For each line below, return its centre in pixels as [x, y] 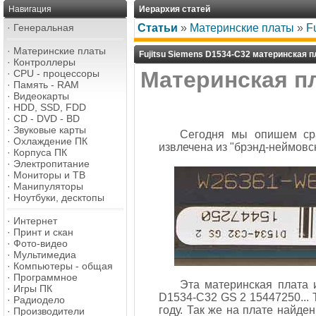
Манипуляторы [48, 186]
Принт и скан [43, 232]
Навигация [30, 9]
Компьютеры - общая [63, 266]
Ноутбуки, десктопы [59, 197]
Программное [45, 277]
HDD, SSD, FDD [50, 107]
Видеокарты [41, 96]
